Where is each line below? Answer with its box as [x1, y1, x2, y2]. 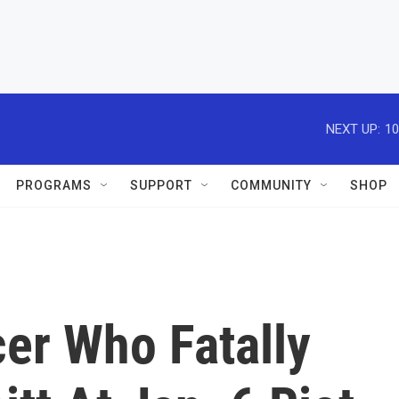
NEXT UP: [326, 120, 380, 137]
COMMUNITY [231, 178, 312, 192]
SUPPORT [130, 178, 192, 192]
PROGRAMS [16, 178, 92, 192]
